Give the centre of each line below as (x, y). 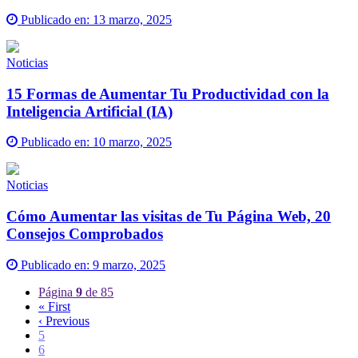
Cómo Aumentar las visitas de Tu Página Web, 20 (169, 217)
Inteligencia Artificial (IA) (89, 111)
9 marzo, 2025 (129, 265)
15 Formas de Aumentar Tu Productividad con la (168, 93)
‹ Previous (64, 320)
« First (54, 306)
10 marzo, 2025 (132, 142)
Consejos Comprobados (85, 234)
